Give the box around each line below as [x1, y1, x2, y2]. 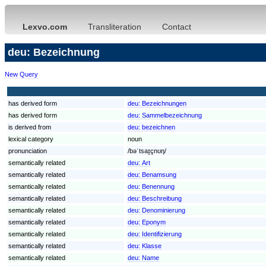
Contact [162, 22, 191, 31]
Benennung [142, 182, 175, 190]
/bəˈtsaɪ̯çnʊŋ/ [128, 147, 166, 154]
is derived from [8, 123, 51, 131]
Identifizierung [142, 230, 182, 237]
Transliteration [88, 22, 141, 31]
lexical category [8, 135, 53, 142]
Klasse [142, 242, 161, 249]
